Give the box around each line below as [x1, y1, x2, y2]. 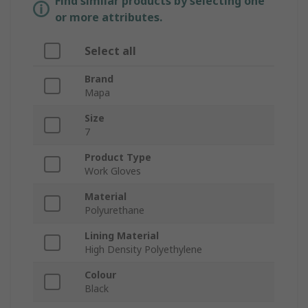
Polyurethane [85, 203, 144, 217]
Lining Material [85, 229, 159, 243]
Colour [85, 268, 116, 282]
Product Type [85, 151, 151, 164]
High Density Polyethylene [85, 243, 202, 256]
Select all [85, 43, 136, 59]
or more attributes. [55, 10, 162, 25]
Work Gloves [85, 164, 141, 178]
